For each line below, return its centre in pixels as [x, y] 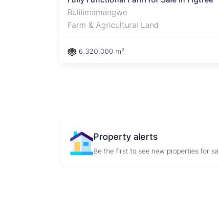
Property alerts [126, 137]
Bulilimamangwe [97, 12]
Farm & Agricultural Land [113, 25]
